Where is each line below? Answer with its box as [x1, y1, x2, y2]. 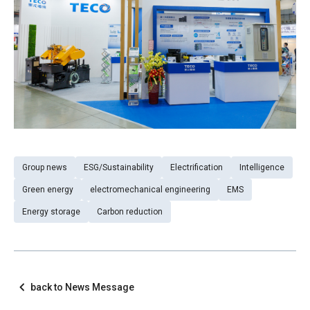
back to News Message [30, 281, 134, 293]
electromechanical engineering [90, 185, 210, 195]
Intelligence [239, 163, 284, 173]
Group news [22, 163, 67, 173]
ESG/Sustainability [84, 163, 154, 173]
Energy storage [22, 207, 80, 217]
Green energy [22, 185, 73, 195]
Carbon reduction [97, 207, 163, 217]
